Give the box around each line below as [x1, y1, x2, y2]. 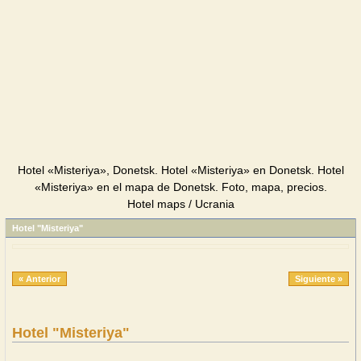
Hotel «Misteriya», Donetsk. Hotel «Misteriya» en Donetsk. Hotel [17, 164, 344, 176]
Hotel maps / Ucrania [127, 197, 234, 210]
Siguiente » [295, 274, 342, 284]
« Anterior [19, 274, 60, 284]
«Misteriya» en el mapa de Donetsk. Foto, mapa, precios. [34, 180, 327, 193]
